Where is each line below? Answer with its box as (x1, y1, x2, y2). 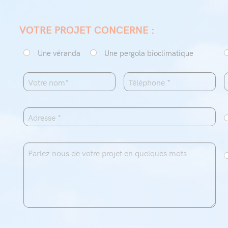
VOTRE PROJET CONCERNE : (19, 22, 155, 36)
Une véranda (38, 48, 80, 58)
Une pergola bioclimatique (104, 48, 194, 58)
